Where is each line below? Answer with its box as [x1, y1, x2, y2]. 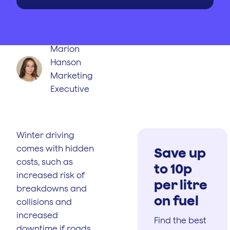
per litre [154, 176, 207, 192]
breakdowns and [16, 183, 87, 193]
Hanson [50, 57, 81, 67]
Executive [50, 84, 89, 93]
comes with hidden [16, 143, 94, 153]
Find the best [154, 215, 206, 225]
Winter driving [16, 130, 74, 140]
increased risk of [16, 170, 85, 180]
